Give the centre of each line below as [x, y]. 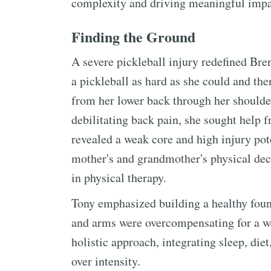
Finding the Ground [133, 37]
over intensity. [106, 261]
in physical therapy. [119, 178]
